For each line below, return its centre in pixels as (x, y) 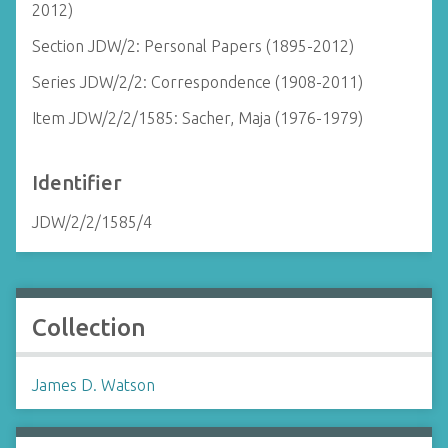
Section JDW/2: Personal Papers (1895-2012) (193, 46)
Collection (89, 327)
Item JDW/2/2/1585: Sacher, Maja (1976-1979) (197, 118)
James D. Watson (93, 385)
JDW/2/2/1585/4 (92, 222)
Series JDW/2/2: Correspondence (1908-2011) (197, 82)
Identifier (77, 182)
